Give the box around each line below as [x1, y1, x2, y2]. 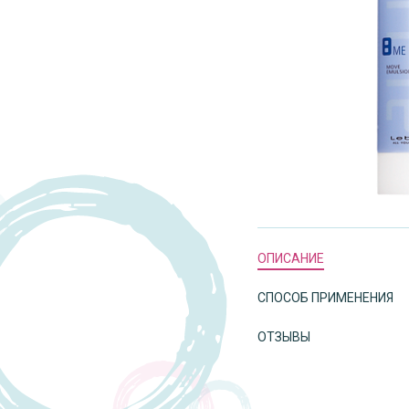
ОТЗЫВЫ [257, 329, 310, 344]
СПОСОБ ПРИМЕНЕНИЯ [257, 289, 393, 305]
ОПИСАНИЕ [257, 250, 324, 266]
